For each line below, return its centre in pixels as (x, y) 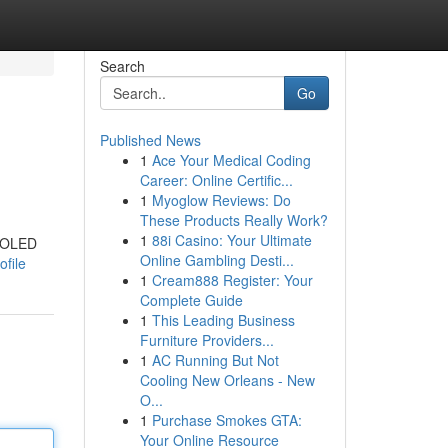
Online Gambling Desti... (216, 260)
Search (122, 66)
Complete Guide (191, 300)
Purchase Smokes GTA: (226, 420)
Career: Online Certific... (216, 180)
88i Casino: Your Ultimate (231, 240)
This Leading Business (223, 320)
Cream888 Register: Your (232, 280)
